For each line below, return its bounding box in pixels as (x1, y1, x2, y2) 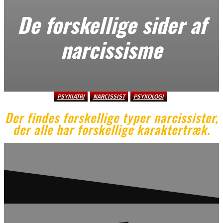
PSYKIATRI (57, 93, 85, 100)
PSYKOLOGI (133, 93, 164, 100)
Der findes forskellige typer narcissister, (5, 108, 218, 126)
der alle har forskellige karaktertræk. (13, 120, 210, 138)
